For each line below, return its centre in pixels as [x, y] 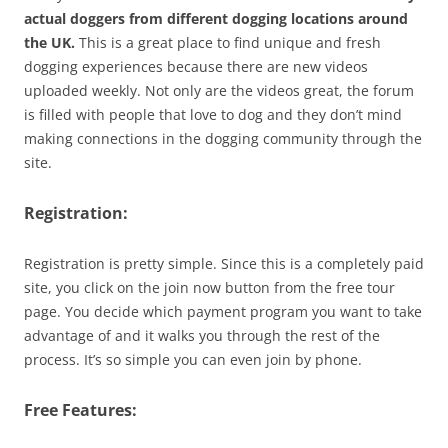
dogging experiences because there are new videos [196, 66]
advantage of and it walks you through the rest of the [202, 335]
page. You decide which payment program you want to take [223, 311]
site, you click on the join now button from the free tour [209, 287]
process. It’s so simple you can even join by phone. [193, 359]
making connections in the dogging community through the [223, 138]
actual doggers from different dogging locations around [216, 18]
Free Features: [80, 410]
